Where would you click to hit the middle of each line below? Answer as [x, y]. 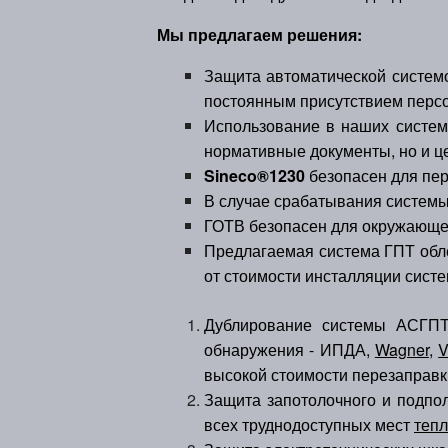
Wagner [401, 349]
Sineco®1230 [254, 175]
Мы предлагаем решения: [259, 34]
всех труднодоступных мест [309, 424]
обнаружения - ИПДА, [289, 349]
